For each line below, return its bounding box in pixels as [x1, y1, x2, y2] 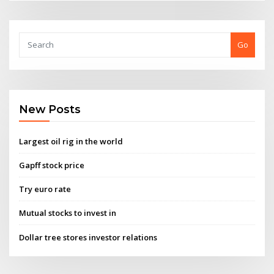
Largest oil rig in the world [19, 135, 124, 147]
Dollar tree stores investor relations [19, 231, 158, 243]
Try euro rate [19, 183, 72, 195]
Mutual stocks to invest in [19, 207, 117, 219]
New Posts [19, 103, 81, 116]
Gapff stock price [19, 159, 85, 171]
